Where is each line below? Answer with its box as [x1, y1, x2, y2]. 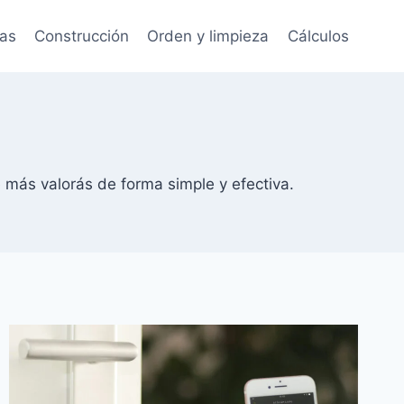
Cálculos [287, 26, 349, 45]
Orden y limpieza [147, 26, 270, 45]
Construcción [34, 26, 130, 45]
